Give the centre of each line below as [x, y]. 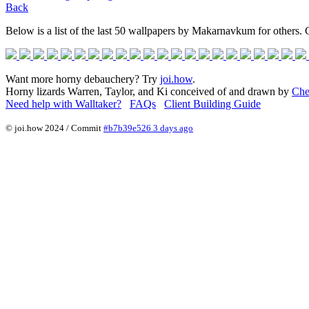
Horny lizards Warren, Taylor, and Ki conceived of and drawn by [149, 91]
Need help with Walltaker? [63, 103]
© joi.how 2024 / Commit [54, 128]
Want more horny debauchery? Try [83, 79]
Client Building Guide [212, 103]
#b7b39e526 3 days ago [148, 128]
